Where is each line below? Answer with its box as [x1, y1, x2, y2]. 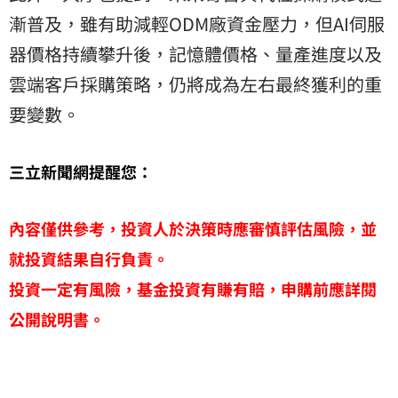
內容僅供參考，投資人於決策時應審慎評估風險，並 [9, 216, 377, 240]
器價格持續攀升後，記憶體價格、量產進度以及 [9, 40, 382, 67]
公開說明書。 [9, 306, 105, 330]
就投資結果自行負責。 [9, 246, 169, 270]
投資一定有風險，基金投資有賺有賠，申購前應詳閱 [9, 276, 377, 300]
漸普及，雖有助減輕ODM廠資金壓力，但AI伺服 [9, 10, 385, 36]
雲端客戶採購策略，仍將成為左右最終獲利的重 [9, 70, 382, 97]
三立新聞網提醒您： [9, 159, 153, 183]
